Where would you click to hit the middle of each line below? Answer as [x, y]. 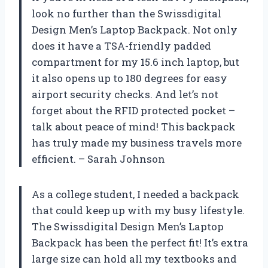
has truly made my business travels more [137, 142]
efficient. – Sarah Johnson [98, 159]
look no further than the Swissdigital [127, 13]
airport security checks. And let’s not [125, 94]
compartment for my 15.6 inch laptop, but [135, 62]
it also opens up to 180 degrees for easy [130, 78]
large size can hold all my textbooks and [134, 258]
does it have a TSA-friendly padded [121, 45]
